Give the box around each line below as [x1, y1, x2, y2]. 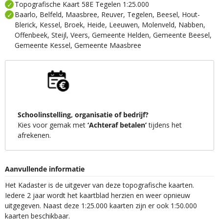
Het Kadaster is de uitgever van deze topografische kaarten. [5, 180, 194, 190]
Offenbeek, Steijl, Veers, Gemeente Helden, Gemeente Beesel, [15, 30, 212, 40]
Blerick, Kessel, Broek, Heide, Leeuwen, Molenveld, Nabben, [15, 20, 205, 30]
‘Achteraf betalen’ [88, 120, 147, 130]
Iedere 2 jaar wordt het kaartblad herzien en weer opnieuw [5, 191, 190, 200]
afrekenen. [18, 131, 51, 140]
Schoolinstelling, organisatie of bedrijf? [18, 110, 149, 120]
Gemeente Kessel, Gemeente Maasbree [15, 41, 141, 50]
